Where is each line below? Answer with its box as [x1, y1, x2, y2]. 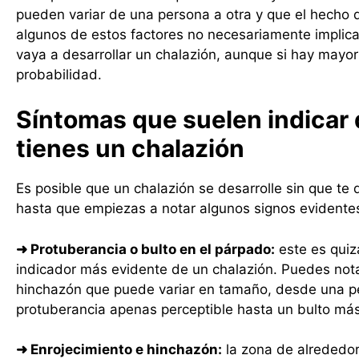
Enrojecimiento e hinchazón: [27, 341, 222, 357]
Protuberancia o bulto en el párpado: [27, 240, 275, 257]
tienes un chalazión [16, 134, 244, 163]
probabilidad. [16, 66, 102, 83]
